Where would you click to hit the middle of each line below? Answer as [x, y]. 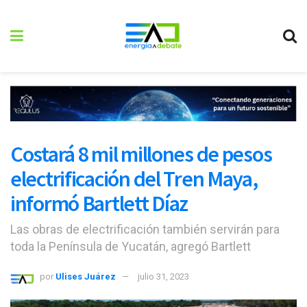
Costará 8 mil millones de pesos [141, 154]
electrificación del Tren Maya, [134, 179]
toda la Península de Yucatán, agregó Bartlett [131, 247]
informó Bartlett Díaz [99, 203]
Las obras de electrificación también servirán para [145, 230]
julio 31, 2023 [163, 277]
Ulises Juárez [86, 277]
